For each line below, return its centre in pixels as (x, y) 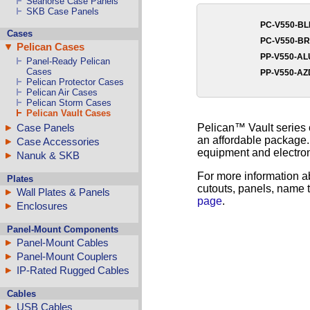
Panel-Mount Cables (63, 242)
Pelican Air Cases (62, 93)
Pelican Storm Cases (69, 103)
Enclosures (42, 206)
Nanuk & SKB (48, 156)
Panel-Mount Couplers (67, 256)
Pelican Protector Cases (75, 82)
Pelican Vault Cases (69, 113)
